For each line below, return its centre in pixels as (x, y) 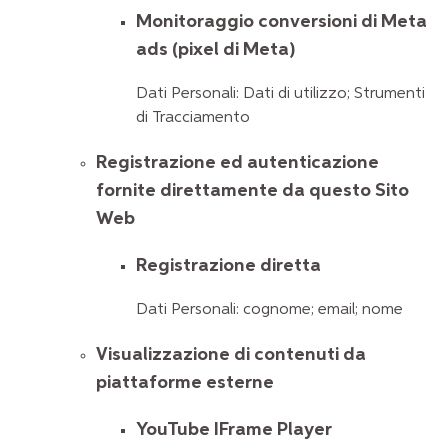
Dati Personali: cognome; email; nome (269, 310)
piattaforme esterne (185, 383)
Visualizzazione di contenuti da (231, 355)
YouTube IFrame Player (234, 429)
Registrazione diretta (228, 265)
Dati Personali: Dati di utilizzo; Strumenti (280, 94)
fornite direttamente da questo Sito (252, 190)
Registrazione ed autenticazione (237, 162)
